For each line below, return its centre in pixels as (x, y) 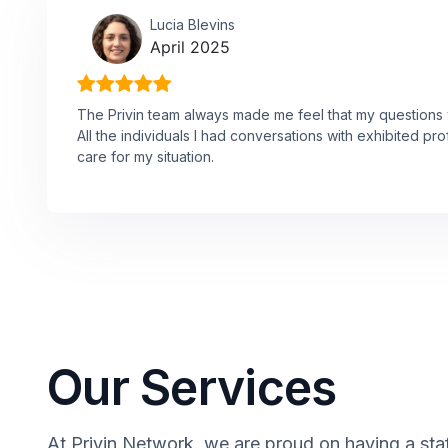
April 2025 (190, 46)
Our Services (192, 387)
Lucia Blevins (192, 24)
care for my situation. (145, 156)
